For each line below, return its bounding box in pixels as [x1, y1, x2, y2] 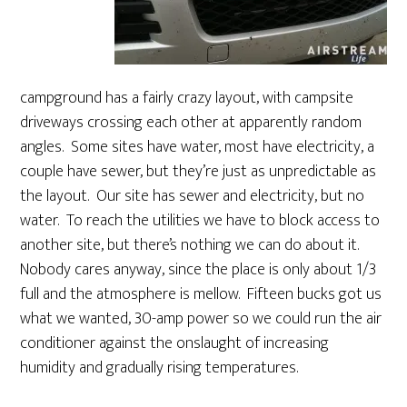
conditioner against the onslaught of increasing [20, 330, 330, 357]
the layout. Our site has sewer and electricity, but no [20, 183, 365, 210]
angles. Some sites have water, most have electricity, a [20, 134, 375, 161]
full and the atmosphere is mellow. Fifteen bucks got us [20, 281, 382, 308]
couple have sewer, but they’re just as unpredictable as [20, 158, 377, 185]
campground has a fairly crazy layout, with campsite [20, 84, 354, 112]
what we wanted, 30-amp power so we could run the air [20, 305, 382, 333]
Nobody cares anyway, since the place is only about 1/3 [20, 256, 377, 283]
